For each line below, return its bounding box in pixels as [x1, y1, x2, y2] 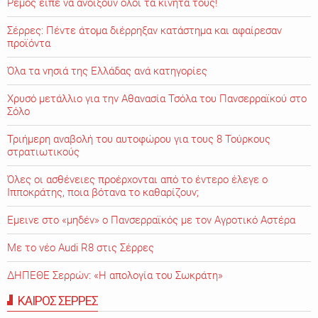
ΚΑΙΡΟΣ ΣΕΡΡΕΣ [18, 293, 98, 309]
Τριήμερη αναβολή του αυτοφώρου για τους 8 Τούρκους [7, 133, 270, 146]
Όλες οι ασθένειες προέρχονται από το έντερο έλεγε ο [7, 173, 268, 187]
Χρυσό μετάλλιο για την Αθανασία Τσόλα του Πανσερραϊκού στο [7, 92, 307, 106]
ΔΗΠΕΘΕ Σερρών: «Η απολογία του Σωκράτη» [7, 269, 223, 283]
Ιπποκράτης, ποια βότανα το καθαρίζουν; [7, 186, 199, 199]
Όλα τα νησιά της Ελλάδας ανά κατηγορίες [7, 65, 207, 78]
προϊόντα [7, 37, 50, 50]
